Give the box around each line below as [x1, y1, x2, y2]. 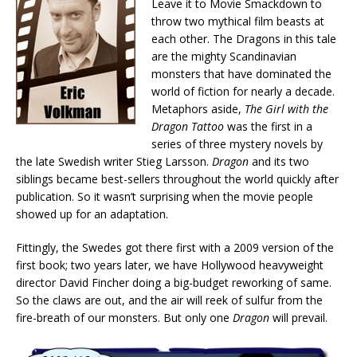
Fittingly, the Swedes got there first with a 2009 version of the [16, 240, 334, 256]
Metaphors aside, [151, 101, 245, 117]
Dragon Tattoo [151, 119, 224, 135]
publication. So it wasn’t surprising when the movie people [16, 189, 313, 205]
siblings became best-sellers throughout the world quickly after [16, 171, 339, 187]
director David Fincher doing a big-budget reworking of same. [16, 275, 331, 291]
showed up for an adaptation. [16, 206, 168, 222]
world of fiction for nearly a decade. [151, 84, 335, 100]
